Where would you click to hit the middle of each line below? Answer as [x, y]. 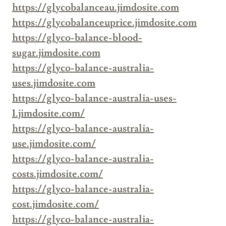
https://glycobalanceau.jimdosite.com [96, 8]
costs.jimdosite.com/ [58, 174]
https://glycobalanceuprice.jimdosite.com [104, 23]
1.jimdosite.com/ [48, 114]
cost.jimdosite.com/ [55, 205]
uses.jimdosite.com [54, 83]
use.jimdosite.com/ [54, 144]
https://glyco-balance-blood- [77, 38]
